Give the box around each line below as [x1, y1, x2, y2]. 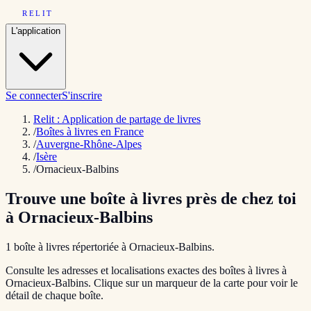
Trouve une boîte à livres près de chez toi [6, 189, 296, 208]
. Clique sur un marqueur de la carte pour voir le [88, 276, 298, 289]
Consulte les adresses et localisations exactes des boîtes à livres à [6, 264, 287, 276]
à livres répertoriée [35, 240, 119, 253]
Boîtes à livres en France [36, 126, 144, 137]
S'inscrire [62, 90, 102, 101]
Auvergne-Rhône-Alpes [36, 138, 142, 150]
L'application [11, 26, 60, 36]
